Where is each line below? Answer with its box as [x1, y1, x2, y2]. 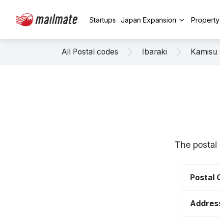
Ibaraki [142, 47, 167, 56]
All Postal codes [62, 47, 118, 56]
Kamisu [191, 47, 217, 56]
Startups [89, 15, 116, 24]
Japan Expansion [121, 15, 176, 24]
